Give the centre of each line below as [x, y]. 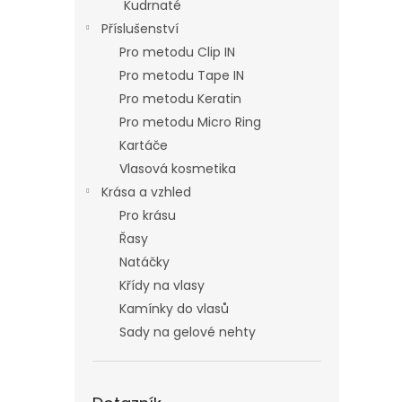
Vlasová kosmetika [178, 169]
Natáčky [144, 262]
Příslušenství [140, 29]
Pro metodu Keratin [180, 99]
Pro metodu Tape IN [182, 75]
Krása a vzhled [146, 192]
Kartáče [144, 145]
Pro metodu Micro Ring [190, 122]
